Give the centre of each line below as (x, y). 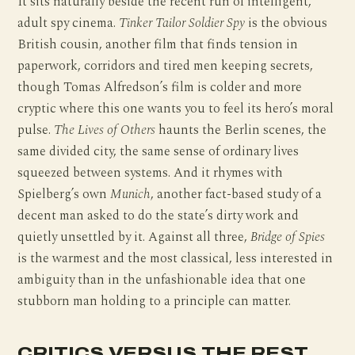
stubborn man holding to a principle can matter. (155, 302)
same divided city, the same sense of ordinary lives (158, 152)
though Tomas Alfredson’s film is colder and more (160, 88)
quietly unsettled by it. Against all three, (134, 238)
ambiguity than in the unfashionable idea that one (162, 281)
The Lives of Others (105, 131)
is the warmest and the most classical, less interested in (176, 259)
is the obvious (286, 24)
